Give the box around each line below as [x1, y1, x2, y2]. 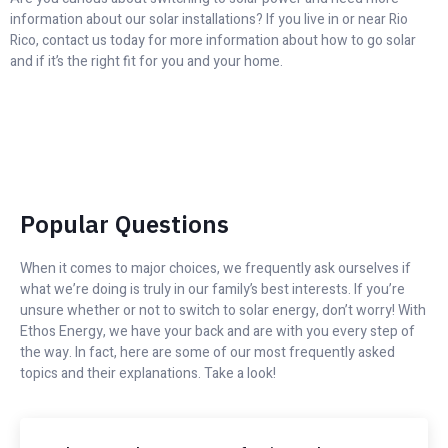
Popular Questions [20, 207, 229, 240]
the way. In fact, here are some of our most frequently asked [20, 341, 395, 363]
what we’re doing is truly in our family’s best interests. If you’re [20, 278, 405, 300]
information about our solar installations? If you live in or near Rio [10, 9, 408, 31]
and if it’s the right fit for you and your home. [10, 51, 283, 73]
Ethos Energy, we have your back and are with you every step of [20, 320, 415, 342]
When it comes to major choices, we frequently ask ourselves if [20, 257, 411, 279]
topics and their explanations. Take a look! [20, 362, 276, 384]
